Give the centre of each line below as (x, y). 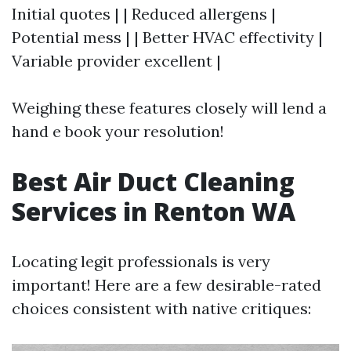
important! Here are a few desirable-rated (166, 284)
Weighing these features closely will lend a (169, 107)
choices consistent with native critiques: (161, 308)
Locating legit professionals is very (141, 261)
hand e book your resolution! (118, 131)
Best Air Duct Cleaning (153, 181)
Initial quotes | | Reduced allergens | (144, 13)
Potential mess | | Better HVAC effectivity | (167, 37)
